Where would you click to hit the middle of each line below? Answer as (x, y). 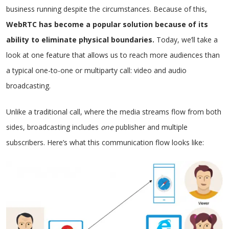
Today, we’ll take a (186, 40)
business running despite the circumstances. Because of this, (107, 9)
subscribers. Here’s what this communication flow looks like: (105, 142)
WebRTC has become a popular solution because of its (107, 24)
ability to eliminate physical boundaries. (80, 40)
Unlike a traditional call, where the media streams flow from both (114, 112)
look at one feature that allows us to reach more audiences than (113, 55)
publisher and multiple (151, 127)
